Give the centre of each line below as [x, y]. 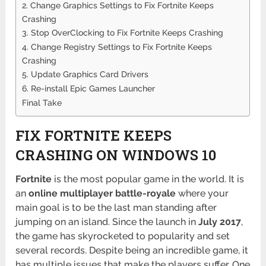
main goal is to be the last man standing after [116, 208]
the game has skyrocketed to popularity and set [123, 236]
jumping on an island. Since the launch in [107, 222]
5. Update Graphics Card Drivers [85, 74]
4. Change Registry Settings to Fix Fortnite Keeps [117, 47]
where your [202, 194]
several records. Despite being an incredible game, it [132, 251]
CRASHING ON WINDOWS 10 [116, 155]
